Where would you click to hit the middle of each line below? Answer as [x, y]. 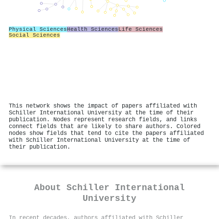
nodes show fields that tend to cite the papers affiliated [106, 133]
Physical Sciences [38, 29]
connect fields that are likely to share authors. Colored [105, 127]
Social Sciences [34, 35]
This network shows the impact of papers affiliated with [103, 106]
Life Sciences [141, 29]
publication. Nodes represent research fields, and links [103, 120]
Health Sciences [93, 29]
